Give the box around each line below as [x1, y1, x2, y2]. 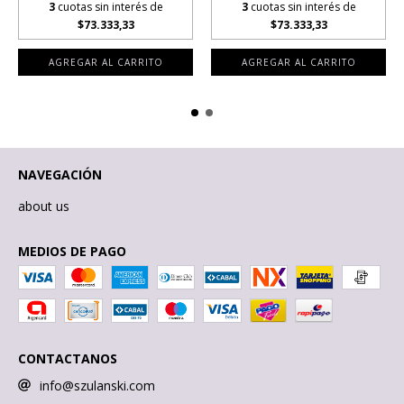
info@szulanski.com [40, 377, 155, 395]
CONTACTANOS [18, 350, 117, 368]
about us [18, 197, 69, 216]
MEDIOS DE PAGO [18, 243, 126, 261]
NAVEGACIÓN [18, 166, 102, 184]
